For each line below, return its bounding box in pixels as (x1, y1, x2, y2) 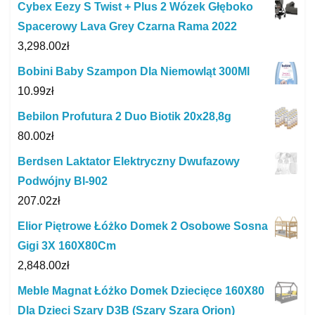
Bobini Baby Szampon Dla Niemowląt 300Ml (18, 65, 250, 77)
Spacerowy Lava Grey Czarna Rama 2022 (18, 20, 237, 32)
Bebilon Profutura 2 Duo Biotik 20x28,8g (18, 110, 231, 122)
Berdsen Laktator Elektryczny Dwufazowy (18, 155, 240, 167)
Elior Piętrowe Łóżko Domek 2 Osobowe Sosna (18, 219, 268, 232)
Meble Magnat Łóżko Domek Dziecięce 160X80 (18, 284, 264, 297)
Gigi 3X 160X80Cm (18, 239, 116, 252)
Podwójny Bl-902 (18, 174, 108, 187)
